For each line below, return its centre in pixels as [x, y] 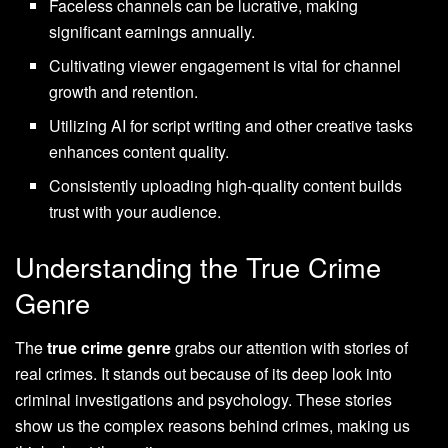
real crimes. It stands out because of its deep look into [203, 373]
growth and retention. [124, 92]
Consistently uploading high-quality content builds [226, 186]
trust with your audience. [135, 212]
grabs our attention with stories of [289, 347]
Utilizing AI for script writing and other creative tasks [231, 126]
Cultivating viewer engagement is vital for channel [225, 66]
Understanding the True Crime [198, 267]
